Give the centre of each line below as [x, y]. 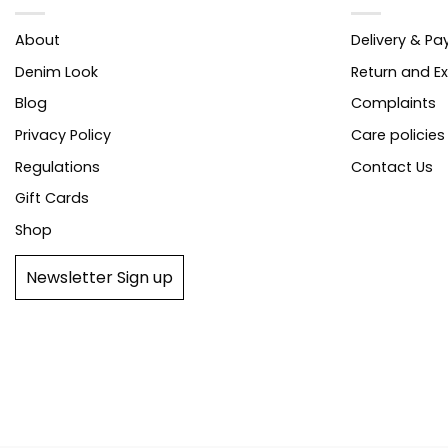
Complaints [393, 103]
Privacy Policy [63, 134]
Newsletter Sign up [99, 278]
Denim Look [56, 71]
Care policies [398, 134]
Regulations [57, 166]
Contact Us [392, 166]
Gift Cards [52, 198]
